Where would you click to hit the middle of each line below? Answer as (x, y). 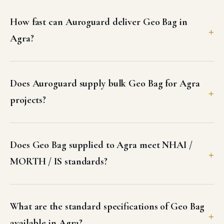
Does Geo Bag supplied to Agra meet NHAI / (101, 145)
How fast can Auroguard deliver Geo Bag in (99, 22)
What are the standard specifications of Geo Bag (107, 207)
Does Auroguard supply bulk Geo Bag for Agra (105, 84)
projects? (28, 100)
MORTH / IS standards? (59, 162)
